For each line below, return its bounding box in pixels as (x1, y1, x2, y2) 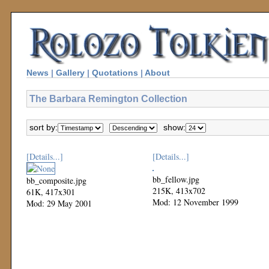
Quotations (92, 68, 138, 77)
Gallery (56, 68, 85, 77)
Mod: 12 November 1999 (153, 196, 238, 208)
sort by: (29, 122, 58, 132)
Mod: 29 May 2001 (26, 198, 92, 209)
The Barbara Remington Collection (29, 93, 187, 104)
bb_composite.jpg (26, 175, 86, 186)
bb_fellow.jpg (153, 174, 199, 185)
